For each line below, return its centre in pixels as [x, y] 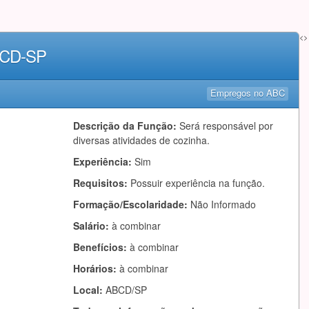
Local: [89, 290]
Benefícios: [101, 247]
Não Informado [223, 204]
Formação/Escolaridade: [132, 204]
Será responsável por [226, 126]
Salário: [92, 226]
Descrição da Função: [126, 126]
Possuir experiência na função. [198, 183]
